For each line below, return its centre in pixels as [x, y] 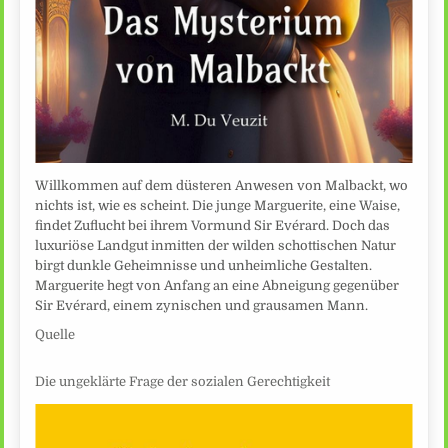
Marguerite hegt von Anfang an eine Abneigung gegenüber [217, 285]
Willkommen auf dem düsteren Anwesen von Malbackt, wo [222, 185]
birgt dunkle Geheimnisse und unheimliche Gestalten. [204, 265]
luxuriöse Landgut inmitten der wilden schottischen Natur [216, 245]
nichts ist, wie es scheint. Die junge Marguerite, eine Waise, [218, 205]
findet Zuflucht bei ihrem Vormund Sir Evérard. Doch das [213, 225]
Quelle [55, 335]
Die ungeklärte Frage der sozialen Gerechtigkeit [183, 381]
